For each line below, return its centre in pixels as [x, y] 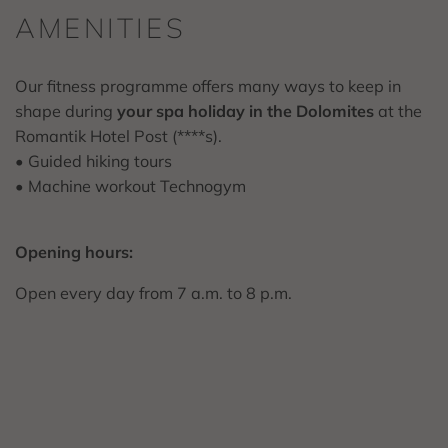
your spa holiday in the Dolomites [245, 110]
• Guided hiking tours [93, 160]
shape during [66, 110]
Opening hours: [74, 251]
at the [398, 110]
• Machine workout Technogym [130, 185]
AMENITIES [100, 28]
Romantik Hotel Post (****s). [120, 135]
